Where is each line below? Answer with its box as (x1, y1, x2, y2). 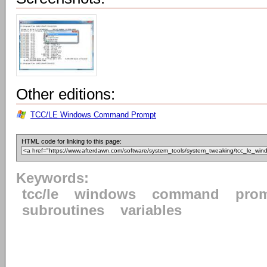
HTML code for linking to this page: (21, 138, 122, 145)
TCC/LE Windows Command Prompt (30, 110, 156, 119)
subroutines (22, 203, 104, 218)
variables (120, 203, 182, 218)
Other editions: (16, 85, 115, 103)
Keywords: (16, 170, 89, 186)
